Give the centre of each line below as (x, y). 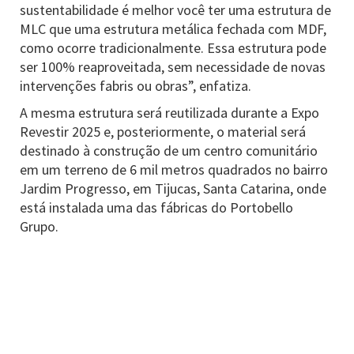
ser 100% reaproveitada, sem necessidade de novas (173, 67)
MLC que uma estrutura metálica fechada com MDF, (173, 29)
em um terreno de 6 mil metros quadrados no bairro (174, 169)
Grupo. (39, 226)
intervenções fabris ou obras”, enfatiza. (136, 86)
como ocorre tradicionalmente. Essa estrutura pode (173, 48)
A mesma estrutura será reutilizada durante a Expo (169, 113)
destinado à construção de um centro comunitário (169, 151)
